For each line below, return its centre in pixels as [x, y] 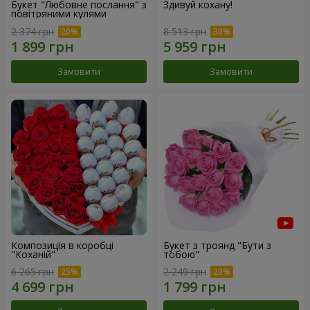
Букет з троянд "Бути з [217, 245]
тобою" [181, 254]
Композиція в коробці [62, 245]
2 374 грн [33, 31]
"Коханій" [33, 254]
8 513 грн [185, 31]
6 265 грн [33, 272]
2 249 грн [185, 272]
